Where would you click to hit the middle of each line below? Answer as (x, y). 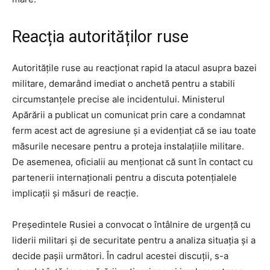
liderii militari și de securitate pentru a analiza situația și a (134, 240)
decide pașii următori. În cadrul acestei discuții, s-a (120, 256)
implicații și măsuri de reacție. (75, 193)
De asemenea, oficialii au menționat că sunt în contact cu (133, 162)
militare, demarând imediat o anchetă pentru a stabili (124, 83)
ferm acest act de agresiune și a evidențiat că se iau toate (134, 130)
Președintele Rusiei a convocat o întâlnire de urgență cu (131, 224)
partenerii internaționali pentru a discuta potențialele (124, 177)
